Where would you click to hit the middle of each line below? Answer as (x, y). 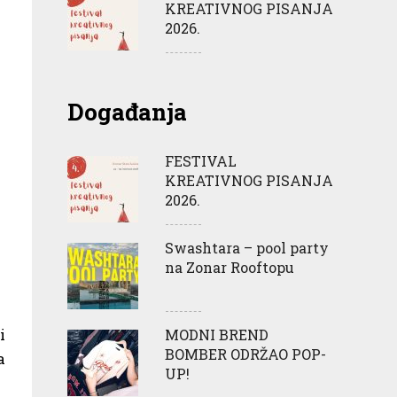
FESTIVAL (201, 160)
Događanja (127, 111)
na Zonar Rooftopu (230, 267)
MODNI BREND (217, 334)
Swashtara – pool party (247, 247)
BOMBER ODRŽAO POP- (245, 354)
